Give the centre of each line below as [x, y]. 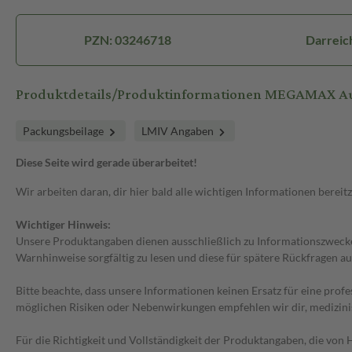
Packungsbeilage [64, 131]
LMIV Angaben [178, 131]
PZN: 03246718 [127, 40]
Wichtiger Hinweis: [63, 225]
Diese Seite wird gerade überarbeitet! [106, 163]
